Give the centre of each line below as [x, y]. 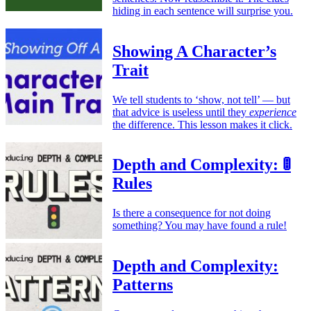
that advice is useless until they [181, 112]
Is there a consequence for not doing [192, 213]
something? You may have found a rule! [200, 226]
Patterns [143, 285]
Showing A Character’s [194, 51]
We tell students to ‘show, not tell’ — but [201, 99]
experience [273, 112]
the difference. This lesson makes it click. [202, 124]
